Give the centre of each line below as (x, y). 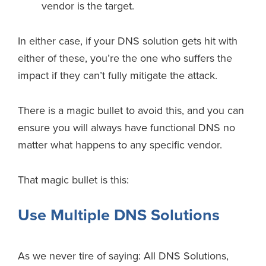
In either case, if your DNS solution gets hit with (128, 41)
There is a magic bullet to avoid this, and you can (131, 111)
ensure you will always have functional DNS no (126, 128)
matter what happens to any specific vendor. (120, 145)
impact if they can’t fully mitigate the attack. (118, 76)
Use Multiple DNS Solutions (119, 216)
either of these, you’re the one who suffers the (125, 58)
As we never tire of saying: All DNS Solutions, (123, 256)
